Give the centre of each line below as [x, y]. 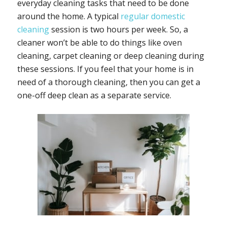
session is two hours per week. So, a [118, 30]
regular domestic [153, 16]
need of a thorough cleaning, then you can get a [108, 82]
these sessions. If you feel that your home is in [105, 69]
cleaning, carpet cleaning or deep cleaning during [110, 56]
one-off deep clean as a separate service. [94, 96]
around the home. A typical [69, 16]
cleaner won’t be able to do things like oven [99, 43]
